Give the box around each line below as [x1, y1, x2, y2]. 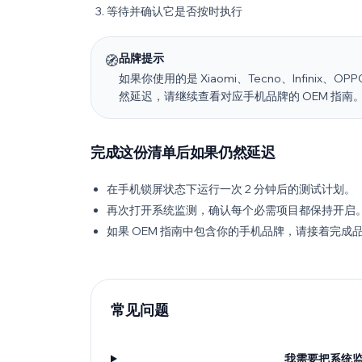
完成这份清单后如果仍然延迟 [90, 143, 276, 162]
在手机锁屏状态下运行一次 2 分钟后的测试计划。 [107, 182, 356, 196]
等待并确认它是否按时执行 [107, 4, 242, 19]
